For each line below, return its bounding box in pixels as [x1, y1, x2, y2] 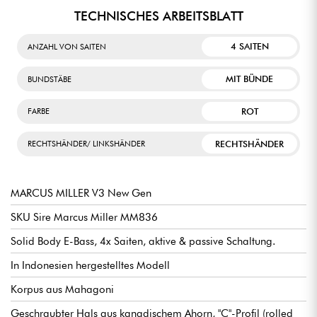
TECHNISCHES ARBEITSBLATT [74, 8, 243, 23]
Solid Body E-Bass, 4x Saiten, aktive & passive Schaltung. [11, 234, 275, 248]
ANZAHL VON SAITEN [28, 41, 106, 52]
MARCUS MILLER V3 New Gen [11, 186, 151, 200]
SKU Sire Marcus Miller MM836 [11, 210, 158, 224]
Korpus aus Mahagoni [11, 282, 114, 296]
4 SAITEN [230, 41, 269, 52]
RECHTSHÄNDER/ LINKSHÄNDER [28, 139, 145, 149]
